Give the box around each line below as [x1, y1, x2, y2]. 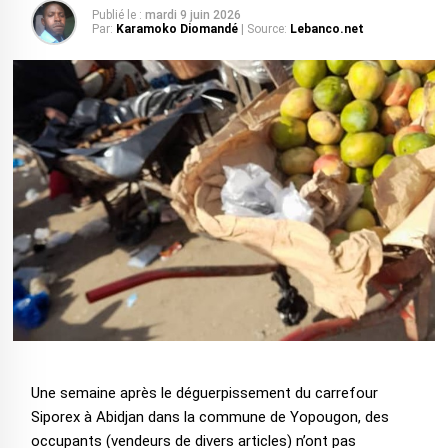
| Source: [240, 22, 287, 36]
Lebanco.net [289, 22, 364, 36]
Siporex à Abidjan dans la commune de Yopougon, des [30, 408, 389, 427]
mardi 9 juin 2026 [144, 8, 241, 22]
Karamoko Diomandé [115, 22, 241, 36]
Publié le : [91, 8, 142, 22]
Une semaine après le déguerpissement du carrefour [30, 384, 378, 403]
